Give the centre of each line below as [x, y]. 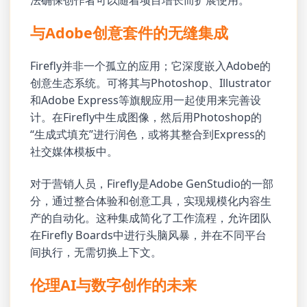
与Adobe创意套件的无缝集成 [130, 33]
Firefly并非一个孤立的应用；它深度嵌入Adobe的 [151, 65]
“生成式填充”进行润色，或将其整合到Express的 [148, 134]
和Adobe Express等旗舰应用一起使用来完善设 [146, 100]
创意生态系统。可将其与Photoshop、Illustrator [151, 83]
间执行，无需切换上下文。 [96, 252]
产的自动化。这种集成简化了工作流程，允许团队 [151, 218]
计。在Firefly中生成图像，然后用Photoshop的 [146, 117]
